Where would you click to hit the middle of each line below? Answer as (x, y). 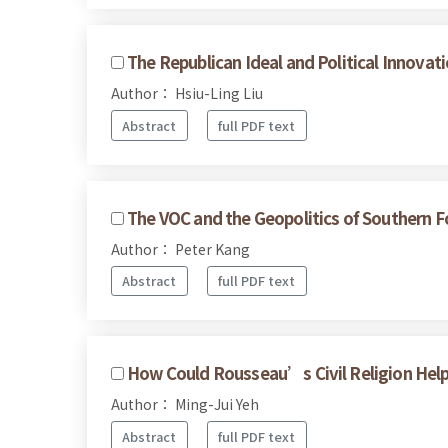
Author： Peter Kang (180, 248)
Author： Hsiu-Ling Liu (187, 93)
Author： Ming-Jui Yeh (185, 404)
